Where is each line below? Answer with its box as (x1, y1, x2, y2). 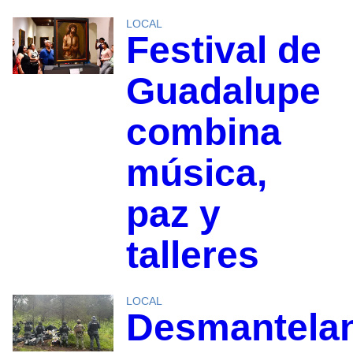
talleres (125, 234, 259, 277)
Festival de (125, 29, 321, 72)
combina (125, 111, 281, 154)
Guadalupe (125, 70, 321, 113)
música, (125, 152, 267, 195)
